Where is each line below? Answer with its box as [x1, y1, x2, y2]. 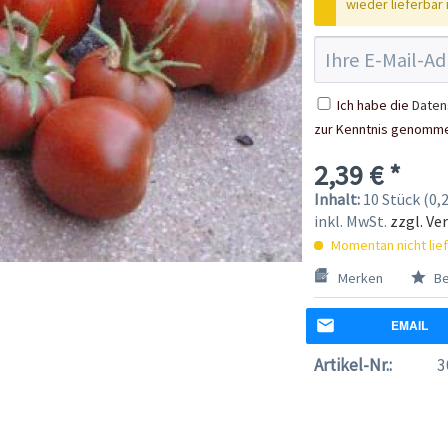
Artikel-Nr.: [313, 353, 392, 376]
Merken [337, 268, 383, 287]
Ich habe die [336, 95, 412, 114]
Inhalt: [313, 188, 363, 209]
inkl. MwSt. [313, 210, 390, 231]
